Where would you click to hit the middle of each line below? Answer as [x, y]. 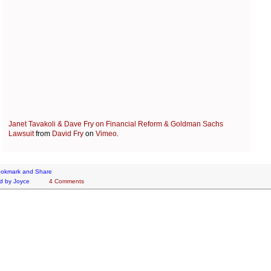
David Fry [68, 134]
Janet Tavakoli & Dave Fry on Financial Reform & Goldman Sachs [116, 124]
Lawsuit [21, 134]
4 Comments [67, 181]
